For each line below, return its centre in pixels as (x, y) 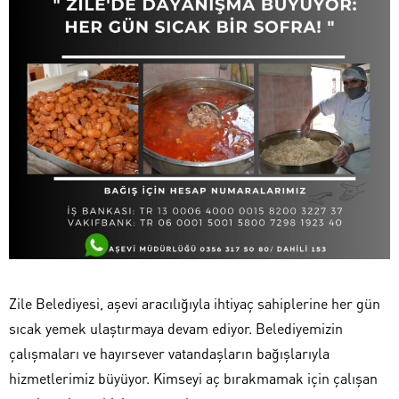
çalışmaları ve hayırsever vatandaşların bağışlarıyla (169, 353)
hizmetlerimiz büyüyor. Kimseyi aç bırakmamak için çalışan (193, 378)
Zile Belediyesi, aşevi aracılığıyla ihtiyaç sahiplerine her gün (195, 303)
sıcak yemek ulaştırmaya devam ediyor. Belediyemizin (176, 328)
